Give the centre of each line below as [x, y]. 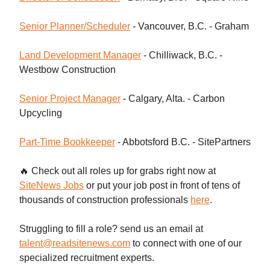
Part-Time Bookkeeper [67, 142]
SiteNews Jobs [52, 185]
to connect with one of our [186, 243]
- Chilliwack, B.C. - [182, 55]
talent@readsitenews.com [75, 243]
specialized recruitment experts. [87, 257]
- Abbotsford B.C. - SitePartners [183, 142]
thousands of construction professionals [105, 199]
